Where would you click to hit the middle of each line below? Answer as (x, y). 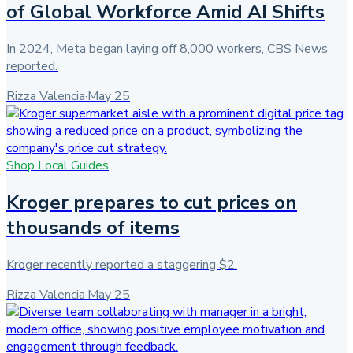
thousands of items (93, 227)
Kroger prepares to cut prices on (152, 202)
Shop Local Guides (58, 165)
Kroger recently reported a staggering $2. (122, 264)
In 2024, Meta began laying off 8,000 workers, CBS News (167, 48)
